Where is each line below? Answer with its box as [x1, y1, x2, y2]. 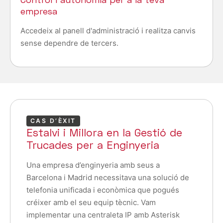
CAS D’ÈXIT [30, 117, 76, 125]
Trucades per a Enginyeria [26, 138, 159, 152]
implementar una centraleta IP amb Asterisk [26, 210, 180, 220]
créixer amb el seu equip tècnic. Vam [26, 198, 156, 208]
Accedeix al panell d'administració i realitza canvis [20, 26, 196, 36]
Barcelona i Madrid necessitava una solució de [26, 173, 189, 183]
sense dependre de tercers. [20, 38, 118, 48]
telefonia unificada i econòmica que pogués [26, 185, 179, 195]
